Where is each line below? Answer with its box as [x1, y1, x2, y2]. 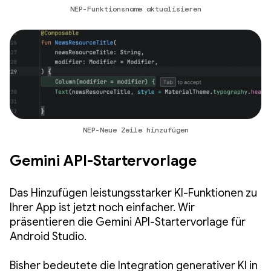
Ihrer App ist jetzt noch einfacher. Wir [10, 201, 195, 215]
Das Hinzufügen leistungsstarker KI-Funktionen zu [10, 186, 257, 200]
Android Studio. [10, 230, 87, 244]
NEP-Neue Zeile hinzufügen [82, 125, 189, 135]
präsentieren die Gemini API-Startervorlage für [10, 215, 246, 229]
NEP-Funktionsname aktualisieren [70, 4, 201, 13]
